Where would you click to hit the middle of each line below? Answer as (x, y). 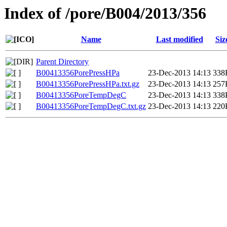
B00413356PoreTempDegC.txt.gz (91, 106)
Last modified (179, 40)
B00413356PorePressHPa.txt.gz (88, 84)
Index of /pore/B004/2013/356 (105, 13)
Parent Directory (62, 62)
